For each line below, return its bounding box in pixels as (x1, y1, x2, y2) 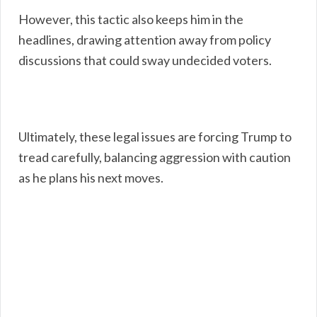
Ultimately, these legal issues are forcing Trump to (18, 128, 292, 144)
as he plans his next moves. (18, 169, 163, 185)
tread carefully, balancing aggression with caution (18, 149, 291, 165)
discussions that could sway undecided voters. (18, 52, 272, 68)
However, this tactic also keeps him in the (18, 11, 243, 27)
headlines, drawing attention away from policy (18, 31, 271, 47)
